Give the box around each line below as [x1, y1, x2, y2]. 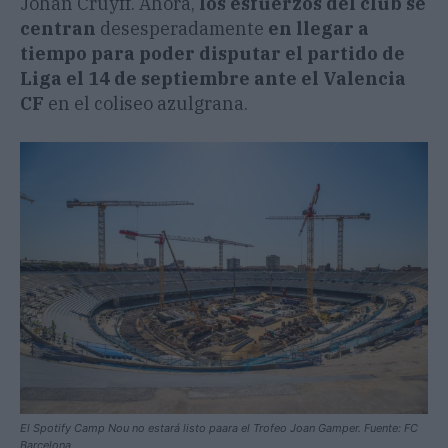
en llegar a [268, 17, 369, 41]
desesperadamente [96, 17, 268, 41]
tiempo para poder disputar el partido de [20, 42, 405, 66]
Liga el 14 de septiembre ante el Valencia [20, 67, 406, 91]
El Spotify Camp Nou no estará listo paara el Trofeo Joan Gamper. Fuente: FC [20, 421, 418, 436]
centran [20, 17, 96, 41]
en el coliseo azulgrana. [44, 92, 248, 116]
